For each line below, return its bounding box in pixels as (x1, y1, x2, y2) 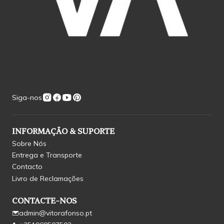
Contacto (12, 162, 42, 171)
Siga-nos (12, 92, 42, 102)
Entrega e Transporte (12, 150, 82, 160)
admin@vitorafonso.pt (19, 208, 92, 218)
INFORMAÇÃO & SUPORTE (12, 125, 114, 136)
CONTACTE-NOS (12, 195, 76, 205)
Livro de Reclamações (12, 173, 83, 183)
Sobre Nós (12, 138, 46, 148)
